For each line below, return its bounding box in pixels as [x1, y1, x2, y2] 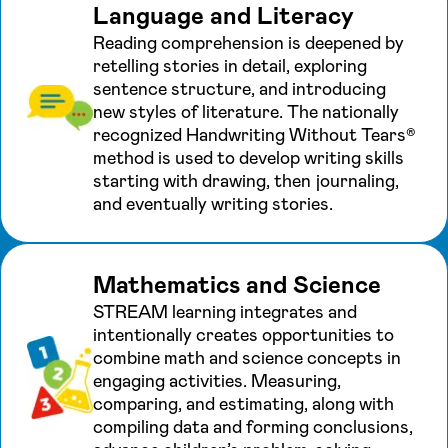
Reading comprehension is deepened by [93, 30, 404, 55]
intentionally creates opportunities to [93, 322, 394, 347]
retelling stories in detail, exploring [93, 53, 367, 78]
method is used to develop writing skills [93, 145, 404, 170]
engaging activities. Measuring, [93, 368, 341, 393]
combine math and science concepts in [93, 345, 401, 370]
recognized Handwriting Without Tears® [93, 122, 416, 147]
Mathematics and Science [93, 268, 381, 301]
